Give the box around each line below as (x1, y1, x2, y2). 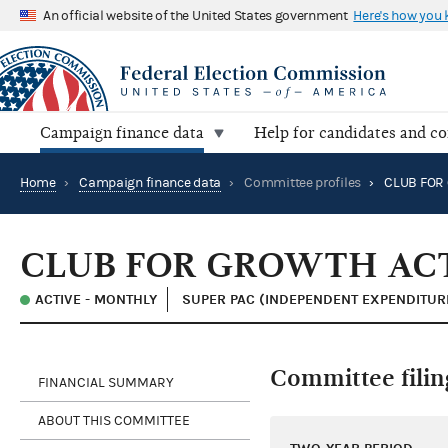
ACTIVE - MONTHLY (35, 291, 157, 309)
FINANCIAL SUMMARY (38, 374, 174, 391)
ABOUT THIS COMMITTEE (38, 412, 190, 429)
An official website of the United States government (43, 7, 348, 24)
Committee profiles (244, 175, 361, 192)
